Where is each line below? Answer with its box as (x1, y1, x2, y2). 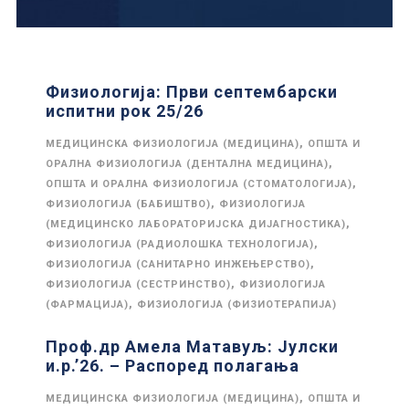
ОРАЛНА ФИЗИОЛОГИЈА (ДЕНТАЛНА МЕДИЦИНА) (46, 158, 329, 170)
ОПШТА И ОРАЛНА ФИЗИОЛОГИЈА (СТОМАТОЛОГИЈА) (46, 178, 352, 190)
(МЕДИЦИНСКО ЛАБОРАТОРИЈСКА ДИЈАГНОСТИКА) (46, 218, 346, 230)
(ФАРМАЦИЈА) (46, 299, 129, 310)
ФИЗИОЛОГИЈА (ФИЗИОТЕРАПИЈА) (137, 299, 337, 310)
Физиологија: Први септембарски (46, 82, 338, 101)
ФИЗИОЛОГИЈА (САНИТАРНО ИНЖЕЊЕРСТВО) (46, 258, 310, 270)
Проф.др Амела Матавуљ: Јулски (46, 337, 339, 356)
